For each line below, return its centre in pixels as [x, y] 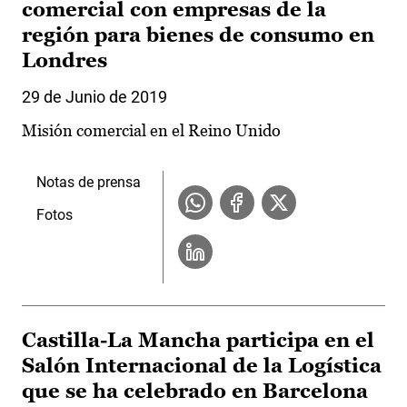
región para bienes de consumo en [198, 35]
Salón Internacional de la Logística [202, 366]
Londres [65, 61]
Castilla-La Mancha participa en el [198, 341]
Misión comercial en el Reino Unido [151, 131]
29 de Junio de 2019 [94, 97]
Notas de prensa [89, 183]
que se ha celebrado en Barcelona [195, 392]
